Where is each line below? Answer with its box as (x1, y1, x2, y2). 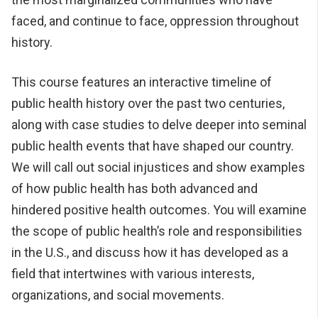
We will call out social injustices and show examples (11, 159, 305, 175)
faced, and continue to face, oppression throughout (11, 13, 299, 28)
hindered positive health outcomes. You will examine (11, 202, 307, 217)
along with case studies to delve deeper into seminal (11, 116, 307, 132)
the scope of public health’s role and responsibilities (11, 223, 302, 238)
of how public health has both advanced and (11, 180, 258, 196)
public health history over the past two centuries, (11, 95, 285, 111)
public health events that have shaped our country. (11, 138, 294, 153)
